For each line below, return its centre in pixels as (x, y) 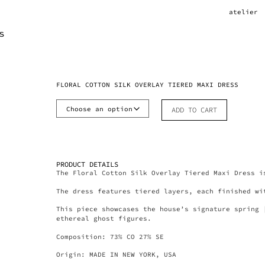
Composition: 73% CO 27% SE (110, 236)
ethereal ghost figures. (104, 219)
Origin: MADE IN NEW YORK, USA (117, 255)
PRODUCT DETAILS (88, 164)
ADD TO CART (195, 110)
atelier (243, 12)
